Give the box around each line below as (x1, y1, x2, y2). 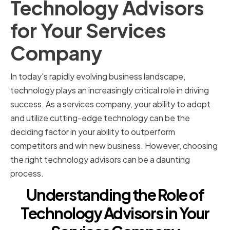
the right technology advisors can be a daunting (10, 154, 190, 165)
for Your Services (10, 18, 166, 43)
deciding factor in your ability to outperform (10, 126, 175, 138)
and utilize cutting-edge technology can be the (10, 112, 190, 124)
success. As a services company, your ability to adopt (10, 99, 210, 110)
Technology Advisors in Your (21, 203, 209, 223)
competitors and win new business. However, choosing (10, 140, 218, 151)
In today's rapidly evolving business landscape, (10, 71, 185, 82)
